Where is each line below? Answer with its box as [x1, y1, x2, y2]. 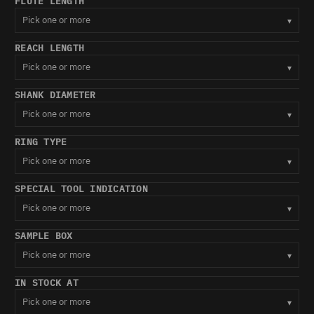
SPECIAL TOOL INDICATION [15, 183, 148, 196]
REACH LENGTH [15, 42, 85, 55]
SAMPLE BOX [15, 230, 73, 243]
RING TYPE [15, 136, 67, 149]
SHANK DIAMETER [15, 89, 96, 102]
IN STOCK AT [15, 277, 78, 289]
